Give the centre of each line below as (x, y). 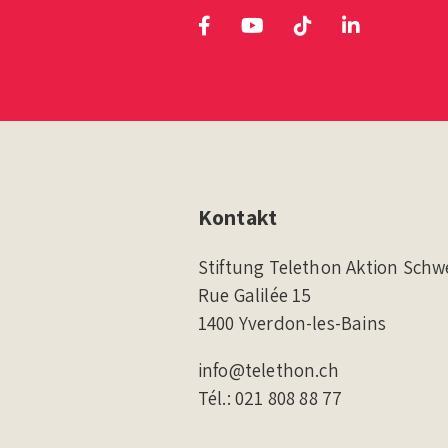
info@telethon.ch (268, 369)
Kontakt (237, 216)
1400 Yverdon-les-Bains (292, 322)
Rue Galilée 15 (254, 294)
